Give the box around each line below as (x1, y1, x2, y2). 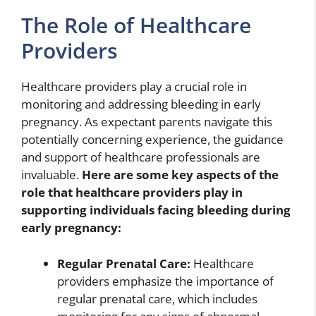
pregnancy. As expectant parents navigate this (21, 114, 272, 130)
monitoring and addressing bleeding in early (21, 96, 261, 113)
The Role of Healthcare (21, 11, 251, 40)
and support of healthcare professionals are (21, 149, 260, 166)
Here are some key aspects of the (82, 166, 279, 183)
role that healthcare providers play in (21, 184, 243, 201)
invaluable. (21, 166, 82, 183)
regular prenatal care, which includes (57, 290, 257, 307)
